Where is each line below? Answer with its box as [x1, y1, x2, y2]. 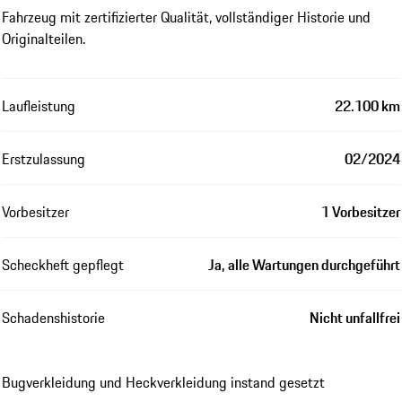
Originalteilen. [2, 27, 85, 49]
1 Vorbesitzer [321, 200, 400, 223]
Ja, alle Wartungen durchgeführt [208, 253, 400, 275]
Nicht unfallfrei [310, 306, 400, 328]
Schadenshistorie [2, 306, 105, 328]
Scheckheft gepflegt [2, 253, 124, 275]
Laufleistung [2, 94, 75, 117]
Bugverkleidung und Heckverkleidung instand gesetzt [2, 371, 325, 393]
